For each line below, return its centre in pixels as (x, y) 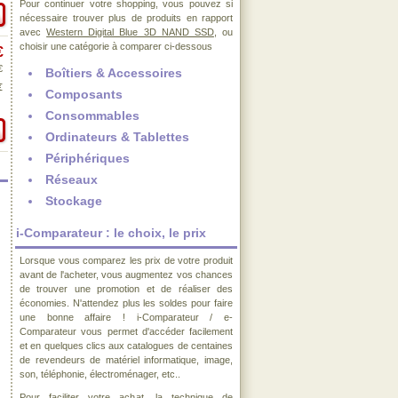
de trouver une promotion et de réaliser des (126, 289)
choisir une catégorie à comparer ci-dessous (116, 46)
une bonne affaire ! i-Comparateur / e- (126, 317)
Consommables (92, 115)
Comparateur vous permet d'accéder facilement (126, 331)
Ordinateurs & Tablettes (117, 137)
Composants (84, 94)
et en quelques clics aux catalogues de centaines (126, 346)
